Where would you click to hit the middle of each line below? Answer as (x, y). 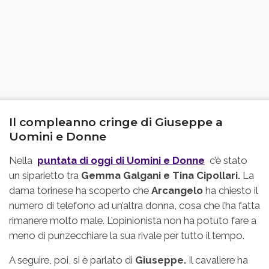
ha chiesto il (230, 191)
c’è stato (227, 161)
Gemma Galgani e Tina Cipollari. (161, 176)
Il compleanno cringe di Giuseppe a (116, 122)
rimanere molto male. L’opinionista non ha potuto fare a (133, 221)
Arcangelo (177, 191)
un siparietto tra (45, 176)
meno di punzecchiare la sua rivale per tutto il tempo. (127, 236)
